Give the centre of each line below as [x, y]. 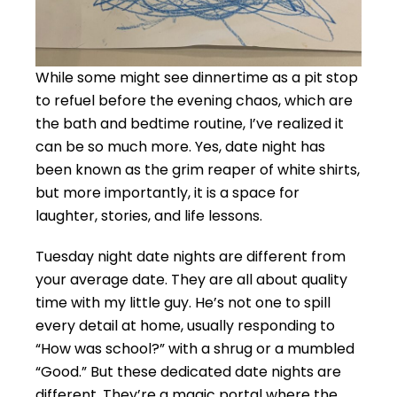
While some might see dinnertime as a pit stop [197, 78]
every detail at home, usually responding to [185, 326]
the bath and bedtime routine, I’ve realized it [190, 124]
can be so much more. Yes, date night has [180, 147]
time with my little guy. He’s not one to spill [183, 303]
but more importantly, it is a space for [167, 193]
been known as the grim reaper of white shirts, [198, 170]
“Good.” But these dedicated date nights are [188, 372]
